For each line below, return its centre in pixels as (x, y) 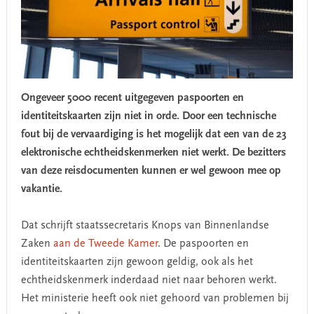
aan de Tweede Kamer (105, 244)
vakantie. (41, 189)
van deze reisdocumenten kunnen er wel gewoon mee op (151, 171)
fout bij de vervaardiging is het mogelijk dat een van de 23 (153, 134)
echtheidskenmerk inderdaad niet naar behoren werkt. (149, 280)
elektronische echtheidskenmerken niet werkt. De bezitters (153, 152)
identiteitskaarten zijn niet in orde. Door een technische (148, 116)
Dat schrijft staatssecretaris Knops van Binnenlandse (145, 225)
